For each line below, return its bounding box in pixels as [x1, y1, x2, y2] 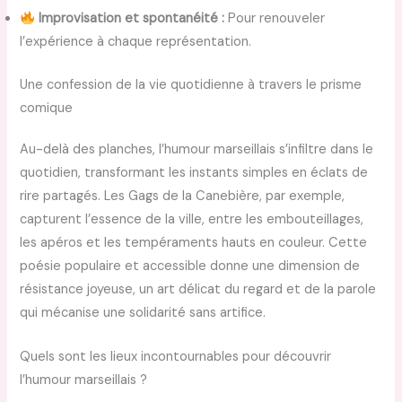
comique [20, 100, 74, 118]
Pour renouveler [224, 10, 326, 28]
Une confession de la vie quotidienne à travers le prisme [20, 76, 363, 94]
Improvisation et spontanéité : [39, 10, 225, 28]
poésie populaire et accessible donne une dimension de [20, 258, 361, 275]
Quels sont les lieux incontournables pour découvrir [20, 348, 332, 366]
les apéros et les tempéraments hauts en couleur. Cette [20, 234, 368, 252]
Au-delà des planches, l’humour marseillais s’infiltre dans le [20, 141, 374, 159]
